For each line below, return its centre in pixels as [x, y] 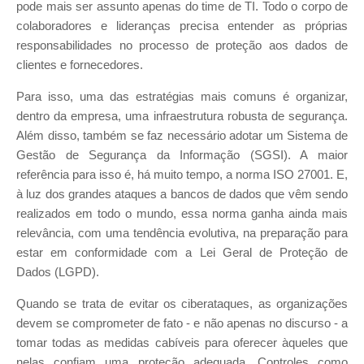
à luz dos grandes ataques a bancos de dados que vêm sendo [182, 194]
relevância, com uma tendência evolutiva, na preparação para [182, 233]
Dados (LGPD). [58, 272]
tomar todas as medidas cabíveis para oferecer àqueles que [182, 342]
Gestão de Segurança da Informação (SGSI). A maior [182, 155]
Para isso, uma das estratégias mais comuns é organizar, [182, 96]
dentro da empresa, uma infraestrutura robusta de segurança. [182, 116]
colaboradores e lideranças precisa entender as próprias [182, 26]
